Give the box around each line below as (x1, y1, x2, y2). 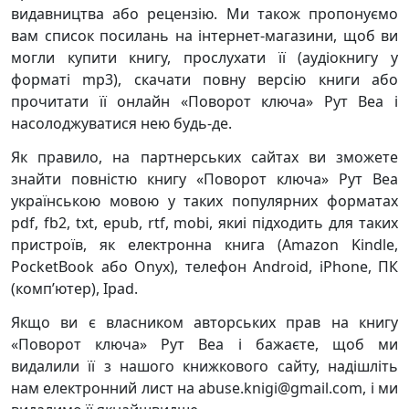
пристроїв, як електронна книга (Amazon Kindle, (11, 235, 398, 255)
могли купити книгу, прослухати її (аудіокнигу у (11, 47, 398, 68)
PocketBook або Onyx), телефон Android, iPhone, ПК (11, 257, 398, 277)
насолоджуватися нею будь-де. (11, 113, 232, 133)
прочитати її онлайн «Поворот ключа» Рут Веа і (11, 91, 398, 111)
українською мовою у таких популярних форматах (11, 191, 398, 211)
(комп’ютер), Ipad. (11, 278, 138, 299)
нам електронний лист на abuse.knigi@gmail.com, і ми (11, 378, 398, 398)
